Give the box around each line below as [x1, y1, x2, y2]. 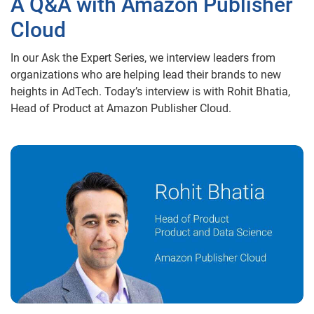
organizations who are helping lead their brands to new [11, 68, 281, 81]
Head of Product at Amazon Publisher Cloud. [11, 102, 231, 115]
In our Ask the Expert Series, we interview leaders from [11, 51, 275, 64]
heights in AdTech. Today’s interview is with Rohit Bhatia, [11, 85, 290, 98]
